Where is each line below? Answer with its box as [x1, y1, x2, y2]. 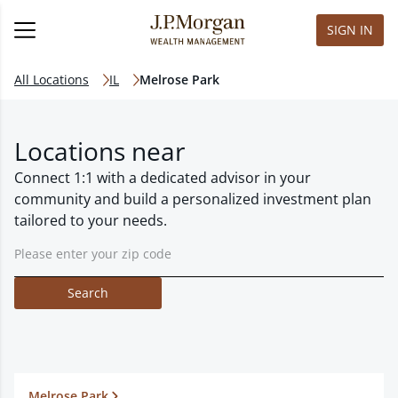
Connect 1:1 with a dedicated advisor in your [14, 168, 311, 187]
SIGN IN [327, 21, 373, 38]
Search [68, 284, 108, 301]
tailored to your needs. [14, 211, 167, 230]
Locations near [14, 134, 185, 168]
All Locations [14, 71, 89, 88]
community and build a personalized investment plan [14, 189, 371, 209]
